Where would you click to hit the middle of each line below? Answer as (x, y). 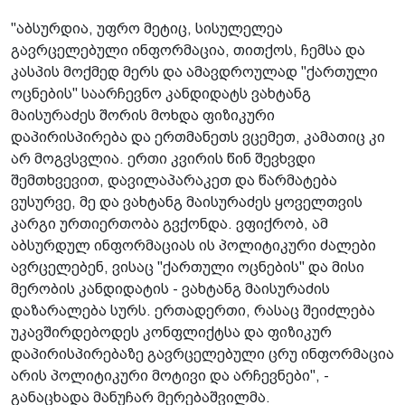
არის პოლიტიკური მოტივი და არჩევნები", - (170, 375)
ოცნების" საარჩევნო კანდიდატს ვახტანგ (161, 93)
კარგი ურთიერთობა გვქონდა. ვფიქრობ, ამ (170, 223)
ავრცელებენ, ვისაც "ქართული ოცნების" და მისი (188, 267)
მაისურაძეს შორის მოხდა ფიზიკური (143, 115)
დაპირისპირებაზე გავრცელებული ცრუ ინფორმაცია (202, 353)
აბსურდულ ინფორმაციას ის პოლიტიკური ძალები (193, 245)
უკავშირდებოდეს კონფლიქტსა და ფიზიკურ (171, 332)
